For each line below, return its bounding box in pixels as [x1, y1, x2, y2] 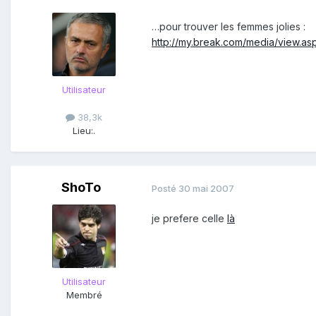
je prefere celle [152, 212, 227, 225]
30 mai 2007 [178, 182, 234, 194]
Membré [66, 289, 102, 301]
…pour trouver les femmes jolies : [152, 20, 305, 33]
